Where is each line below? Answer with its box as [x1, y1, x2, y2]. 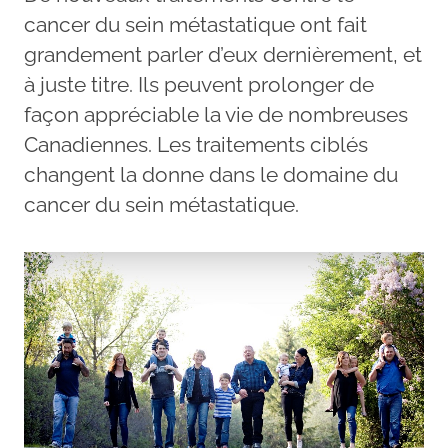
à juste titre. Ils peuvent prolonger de [24, 72, 374, 97]
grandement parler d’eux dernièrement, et [24, 42, 422, 67]
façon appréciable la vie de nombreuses [24, 102, 408, 127]
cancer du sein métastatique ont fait [24, 12, 367, 37]
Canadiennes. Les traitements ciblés [24, 132, 368, 157]
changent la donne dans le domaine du [24, 162, 398, 187]
